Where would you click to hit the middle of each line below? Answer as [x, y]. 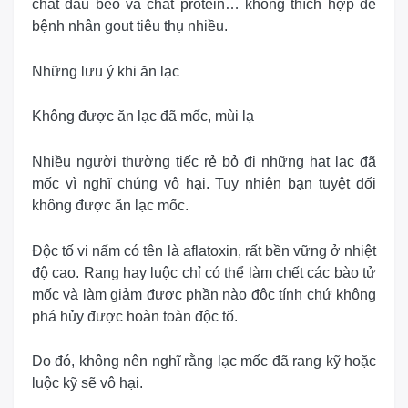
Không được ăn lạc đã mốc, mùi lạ [143, 117]
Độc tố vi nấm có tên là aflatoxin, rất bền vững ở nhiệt [204, 250]
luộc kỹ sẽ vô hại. [87, 383]
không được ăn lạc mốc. [110, 205]
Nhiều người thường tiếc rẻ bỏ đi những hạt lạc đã [204, 162]
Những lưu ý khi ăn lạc [106, 71]
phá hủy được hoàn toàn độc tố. [135, 316]
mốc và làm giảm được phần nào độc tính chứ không [204, 294]
